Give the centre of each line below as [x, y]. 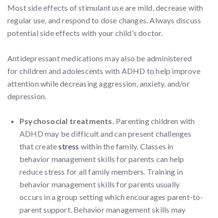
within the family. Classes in [126, 146]
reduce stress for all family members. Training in [101, 172]
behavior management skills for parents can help [102, 159]
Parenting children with [155, 121]
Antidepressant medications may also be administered [100, 58]
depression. [27, 96]
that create [39, 146]
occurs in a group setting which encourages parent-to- [111, 197]
